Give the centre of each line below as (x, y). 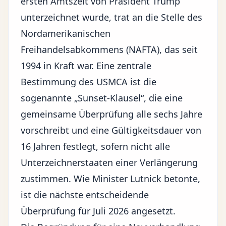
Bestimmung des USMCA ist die (89, 82)
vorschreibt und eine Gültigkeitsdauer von (111, 130)
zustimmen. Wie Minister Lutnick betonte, (110, 179)
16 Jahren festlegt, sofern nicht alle (95, 146)
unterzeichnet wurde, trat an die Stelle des (111, 17)
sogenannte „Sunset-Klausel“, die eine (102, 98)
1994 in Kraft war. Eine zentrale (86, 66)
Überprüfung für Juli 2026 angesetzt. (98, 211)
